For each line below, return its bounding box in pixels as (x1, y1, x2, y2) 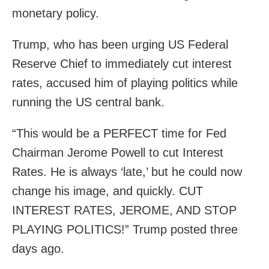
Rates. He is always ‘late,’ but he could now (12, 165, 242, 178)
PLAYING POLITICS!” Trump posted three (12, 222, 238, 236)
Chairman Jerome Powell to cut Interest (12, 145, 223, 159)
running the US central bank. (12, 95, 165, 109)
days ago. (12, 241, 64, 255)
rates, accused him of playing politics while (12, 76, 238, 89)
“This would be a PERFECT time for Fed (12, 126, 226, 140)
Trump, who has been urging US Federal (12, 37, 228, 51)
